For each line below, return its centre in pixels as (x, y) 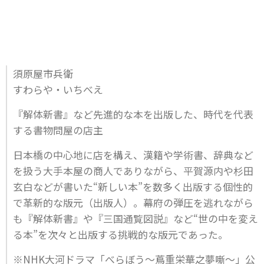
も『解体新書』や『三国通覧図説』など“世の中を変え (136, 218)
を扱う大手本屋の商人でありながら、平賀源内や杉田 (133, 171)
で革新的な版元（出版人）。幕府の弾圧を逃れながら (133, 202)
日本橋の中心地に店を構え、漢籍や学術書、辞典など (133, 155)
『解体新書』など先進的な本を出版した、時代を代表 (133, 114)
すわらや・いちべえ (58, 89)
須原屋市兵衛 (43, 73)
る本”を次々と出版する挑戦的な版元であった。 (121, 234)
